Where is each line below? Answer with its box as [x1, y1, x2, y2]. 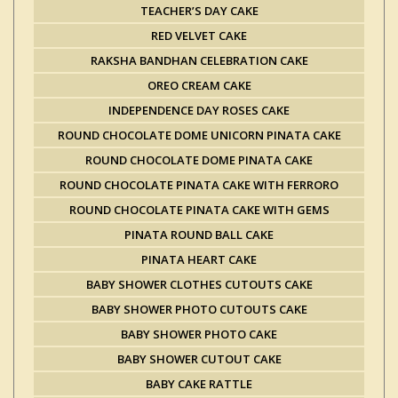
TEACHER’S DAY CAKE [139, 3, 259, 19]
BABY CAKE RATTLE [146, 376, 252, 392]
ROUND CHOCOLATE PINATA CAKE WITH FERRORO [60, 177, 338, 193]
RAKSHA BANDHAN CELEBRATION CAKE [90, 52, 308, 68]
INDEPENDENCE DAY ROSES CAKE [108, 102, 290, 118]
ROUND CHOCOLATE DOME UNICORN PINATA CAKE [57, 127, 341, 143]
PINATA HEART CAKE [141, 251, 257, 267]
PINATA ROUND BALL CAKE [124, 227, 274, 243]
